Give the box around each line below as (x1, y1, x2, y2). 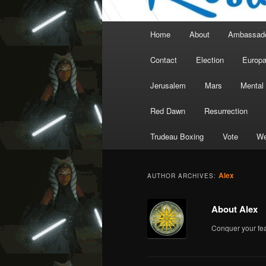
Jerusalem (150, 80, 186, 91)
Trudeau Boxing (150, 131, 204, 142)
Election (195, 54, 224, 66)
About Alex (211, 202, 258, 216)
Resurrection (204, 105, 248, 117)
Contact (150, 54, 178, 66)
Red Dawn (150, 105, 186, 117)
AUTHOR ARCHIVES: (147, 172, 218, 180)
